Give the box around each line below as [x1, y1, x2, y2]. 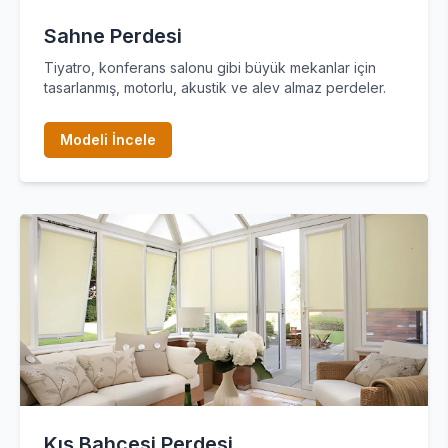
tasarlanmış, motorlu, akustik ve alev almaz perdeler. [44, 79, 386, 96]
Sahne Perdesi [44, 24, 182, 48]
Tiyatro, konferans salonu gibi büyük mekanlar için [44, 59, 376, 76]
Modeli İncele [60, 131, 156, 148]
